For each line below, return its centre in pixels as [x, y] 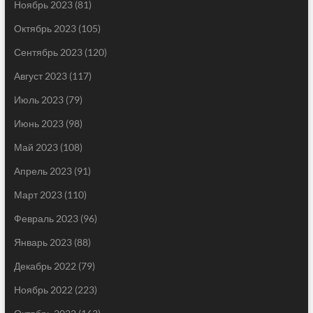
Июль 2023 [38, 100]
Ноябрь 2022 [43, 290]
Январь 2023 [43, 242]
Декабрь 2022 [45, 266]
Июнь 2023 [38, 124]
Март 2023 [38, 195]
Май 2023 [36, 147]
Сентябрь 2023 [48, 52]
